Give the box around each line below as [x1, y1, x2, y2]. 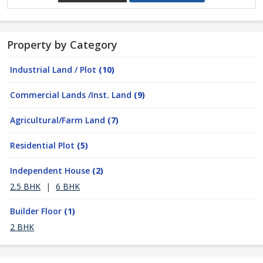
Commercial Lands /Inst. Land [10, 89, 134, 100]
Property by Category [7, 38, 117, 52]
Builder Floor [10, 205, 64, 217]
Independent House [10, 165, 92, 176]
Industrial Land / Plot [10, 64, 99, 75]
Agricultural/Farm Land [10, 114, 107, 126]
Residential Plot [10, 140, 77, 151]
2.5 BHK [10, 181, 41, 192]
